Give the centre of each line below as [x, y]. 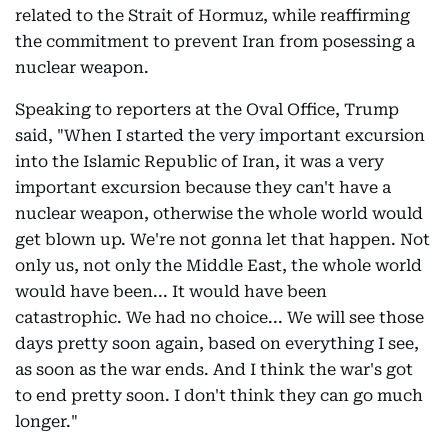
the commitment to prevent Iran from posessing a [215, 41]
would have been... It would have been [171, 291]
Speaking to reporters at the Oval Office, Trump [207, 109]
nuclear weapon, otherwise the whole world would [219, 213]
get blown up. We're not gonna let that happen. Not [222, 239]
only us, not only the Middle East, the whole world [218, 265]
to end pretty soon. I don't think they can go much [219, 395]
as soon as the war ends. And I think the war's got [214, 369]
